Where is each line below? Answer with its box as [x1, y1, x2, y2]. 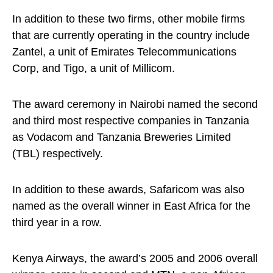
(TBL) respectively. [12, 147, 103, 160]
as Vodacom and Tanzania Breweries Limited [12, 131, 231, 143]
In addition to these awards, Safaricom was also [12, 183, 244, 196]
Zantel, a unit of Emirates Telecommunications [12, 46, 236, 58]
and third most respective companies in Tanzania [12, 115, 249, 127]
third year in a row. [12, 216, 102, 229]
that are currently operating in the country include [12, 29, 250, 41]
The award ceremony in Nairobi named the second [12, 98, 258, 110]
